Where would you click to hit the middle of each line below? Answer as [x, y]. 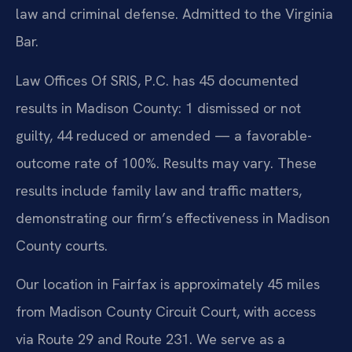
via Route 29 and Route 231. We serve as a [150, 339]
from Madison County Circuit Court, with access [166, 312]
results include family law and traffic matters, [159, 190]
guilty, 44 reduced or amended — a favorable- [164, 135]
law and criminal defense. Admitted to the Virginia [174, 14]
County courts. [62, 245]
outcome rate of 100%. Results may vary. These [166, 163]
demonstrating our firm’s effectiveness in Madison [173, 218]
